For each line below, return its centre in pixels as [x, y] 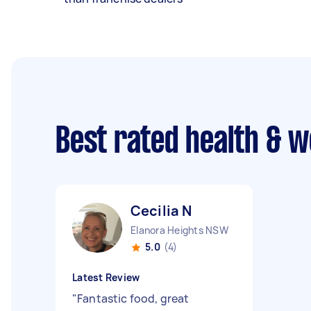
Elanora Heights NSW [179, 230]
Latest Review [106, 277]
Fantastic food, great [133, 299]
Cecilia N [161, 211]
